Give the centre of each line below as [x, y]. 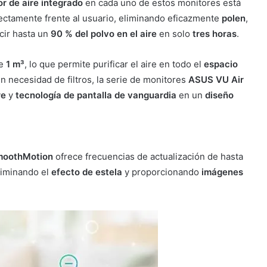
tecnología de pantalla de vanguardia [96, 95]
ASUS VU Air [216, 80]
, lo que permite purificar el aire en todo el [114, 64]
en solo [174, 34]
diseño [219, 95]
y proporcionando [162, 172]
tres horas [214, 34]
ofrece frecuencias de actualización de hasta [148, 157]
